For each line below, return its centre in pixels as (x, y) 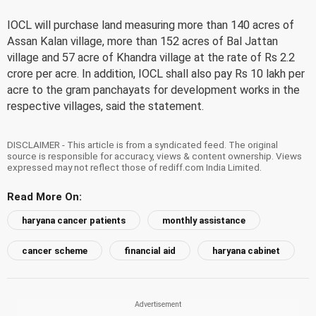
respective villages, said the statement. (105, 106)
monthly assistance (204, 220)
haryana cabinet (246, 250)
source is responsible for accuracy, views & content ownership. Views (154, 156)
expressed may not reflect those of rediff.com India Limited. (134, 167)
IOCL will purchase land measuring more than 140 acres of (151, 25)
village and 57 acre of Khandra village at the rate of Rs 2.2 (151, 57)
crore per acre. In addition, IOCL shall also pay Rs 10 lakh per (156, 73)
